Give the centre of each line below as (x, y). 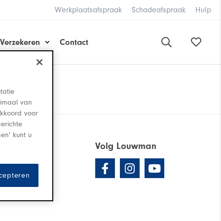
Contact (74, 42)
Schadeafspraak (159, 10)
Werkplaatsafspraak (88, 10)
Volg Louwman (126, 146)
